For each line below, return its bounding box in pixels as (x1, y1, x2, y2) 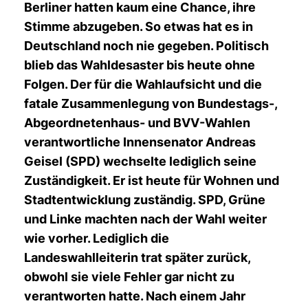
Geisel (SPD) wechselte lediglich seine (24, 154, 256, 168)
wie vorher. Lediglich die (24, 231, 169, 245)
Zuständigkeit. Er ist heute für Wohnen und (24, 173, 279, 188)
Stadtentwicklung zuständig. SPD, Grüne (24, 192, 265, 207)
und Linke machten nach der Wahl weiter (24, 212, 267, 226)
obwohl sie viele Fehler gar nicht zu (24, 269, 234, 284)
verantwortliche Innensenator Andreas (24, 135, 256, 149)
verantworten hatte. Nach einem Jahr (24, 289, 245, 303)
